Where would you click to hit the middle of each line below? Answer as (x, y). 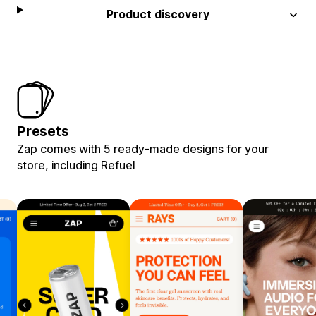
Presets (43, 131)
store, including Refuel (76, 165)
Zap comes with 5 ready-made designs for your (143, 148)
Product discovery (158, 14)
